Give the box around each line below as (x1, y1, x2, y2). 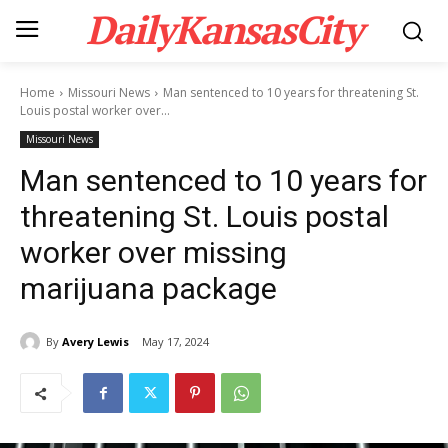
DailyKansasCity (85, 3, 362, 55)
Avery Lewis (62, 333, 129, 349)
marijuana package (20, 271, 277, 306)
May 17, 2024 (142, 334, 209, 350)
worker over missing (20, 235, 287, 270)
